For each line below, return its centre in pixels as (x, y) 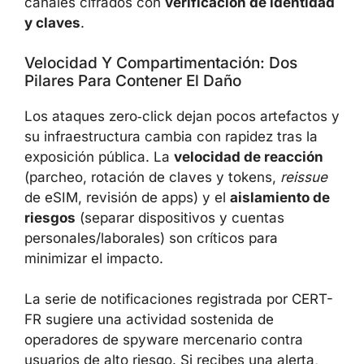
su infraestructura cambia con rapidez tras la (171, 136)
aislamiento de (280, 197)
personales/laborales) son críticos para (151, 238)
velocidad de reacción (249, 156)
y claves (52, 23)
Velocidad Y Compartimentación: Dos (161, 63)
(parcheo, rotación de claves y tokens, (152, 177)
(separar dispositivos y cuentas (180, 217)
